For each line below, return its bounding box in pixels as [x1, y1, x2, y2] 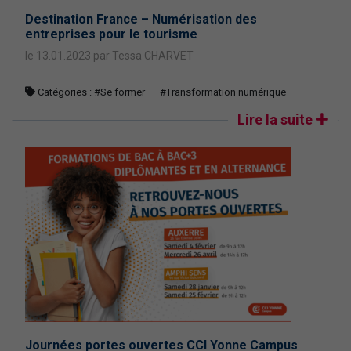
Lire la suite [237, 111, 313, 128]
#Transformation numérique [160, 86, 286, 98]
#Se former [94, 86, 147, 98]
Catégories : [35, 86, 94, 98]
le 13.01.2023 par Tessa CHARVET [25, 49, 194, 62]
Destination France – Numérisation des [25, 12, 257, 27]
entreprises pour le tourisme [25, 27, 197, 42]
